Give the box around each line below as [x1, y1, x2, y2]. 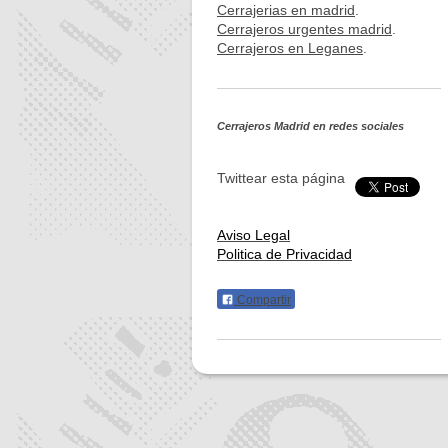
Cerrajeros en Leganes [217, 40, 363, 57]
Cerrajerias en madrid [217, 2, 355, 19]
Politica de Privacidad [217, 246, 352, 263]
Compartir [234, 292, 291, 307]
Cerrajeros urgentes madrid [217, 21, 392, 38]
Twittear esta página [217, 170, 345, 187]
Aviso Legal [217, 227, 290, 244]
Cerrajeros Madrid [217, 119, 310, 133]
